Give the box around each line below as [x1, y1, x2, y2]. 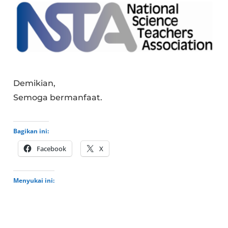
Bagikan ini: [13, 127, 49, 135]
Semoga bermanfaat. [13, 93, 103, 102]
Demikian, [13, 78, 56, 88]
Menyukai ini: [13, 176, 55, 185]
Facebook [37, 144, 67, 153]
